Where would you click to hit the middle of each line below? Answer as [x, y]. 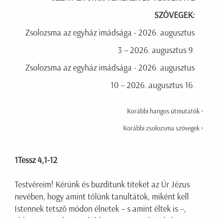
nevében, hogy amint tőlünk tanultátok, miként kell [102, 197]
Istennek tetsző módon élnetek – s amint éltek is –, [100, 209]
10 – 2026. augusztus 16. [153, 85]
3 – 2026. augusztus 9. [156, 50]
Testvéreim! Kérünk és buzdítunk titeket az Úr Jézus [102, 185]
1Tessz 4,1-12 [36, 160]
